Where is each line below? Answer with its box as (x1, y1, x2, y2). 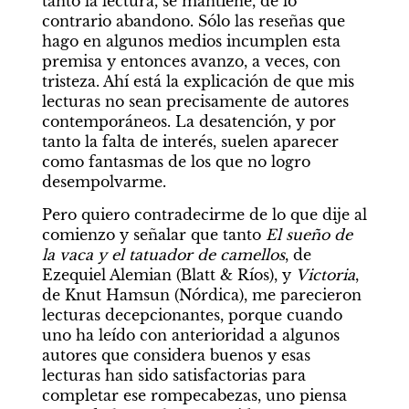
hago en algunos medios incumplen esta (41, 32, 341, 50)
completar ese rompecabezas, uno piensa (41, 386, 347, 404)
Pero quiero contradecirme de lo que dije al (41, 205, 367, 224)
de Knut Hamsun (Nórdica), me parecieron (41, 286, 362, 304)
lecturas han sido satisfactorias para (41, 366, 306, 384)
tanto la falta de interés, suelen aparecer (41, 132, 339, 151)
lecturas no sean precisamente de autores (41, 92, 349, 110)
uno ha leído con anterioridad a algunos (41, 326, 340, 344)
